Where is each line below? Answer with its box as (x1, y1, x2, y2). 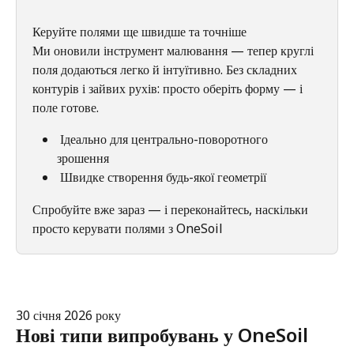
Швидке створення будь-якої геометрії (60, 168, 266, 186)
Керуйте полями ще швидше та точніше (32, 22, 250, 40)
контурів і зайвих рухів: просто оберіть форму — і (32, 80, 306, 98)
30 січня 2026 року (16, 306, 121, 324)
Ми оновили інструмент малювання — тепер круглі (32, 42, 317, 60)
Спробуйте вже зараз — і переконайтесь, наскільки (32, 200, 311, 218)
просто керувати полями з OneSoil (32, 219, 226, 237)
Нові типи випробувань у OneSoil (16, 322, 308, 348)
